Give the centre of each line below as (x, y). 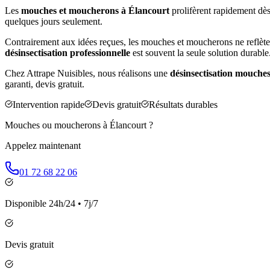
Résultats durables (183, 104)
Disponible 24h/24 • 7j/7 (52, 203)
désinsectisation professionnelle (67, 52)
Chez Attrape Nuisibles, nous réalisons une (87, 73)
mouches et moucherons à (75, 10)
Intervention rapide (49, 104)
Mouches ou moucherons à (57, 125)
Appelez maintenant (43, 145)
